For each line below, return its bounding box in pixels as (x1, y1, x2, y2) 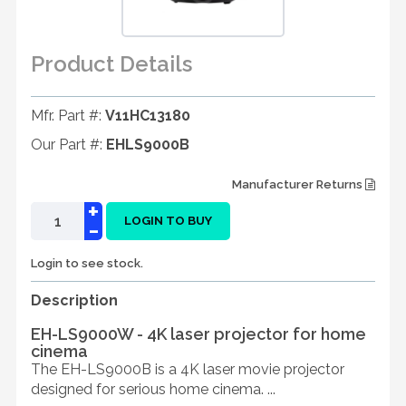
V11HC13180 (105, 107, 190, 124)
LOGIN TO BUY (124, 214, 212, 227)
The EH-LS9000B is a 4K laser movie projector (31, 361, 344, 378)
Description (31, 292, 118, 309)
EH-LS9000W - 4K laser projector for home (31, 324, 366, 343)
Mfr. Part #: (31, 107, 105, 124)
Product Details (31, 51, 192, 77)
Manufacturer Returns (232, 178, 365, 191)
